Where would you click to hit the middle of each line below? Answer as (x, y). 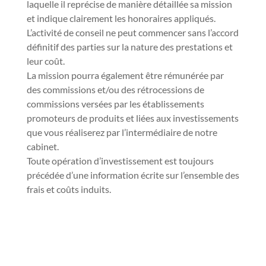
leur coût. (45, 61)
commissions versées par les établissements (115, 104)
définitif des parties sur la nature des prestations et (129, 47)
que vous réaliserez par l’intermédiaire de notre (122, 132)
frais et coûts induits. (69, 189)
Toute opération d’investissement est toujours (120, 161)
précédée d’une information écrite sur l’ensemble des (133, 175)
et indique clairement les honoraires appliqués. (121, 18)
